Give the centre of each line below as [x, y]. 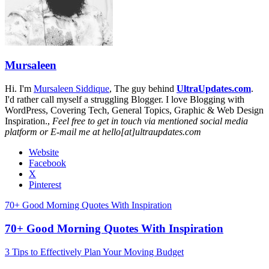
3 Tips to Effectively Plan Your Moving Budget [94, 252]
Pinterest [45, 185]
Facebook [47, 163]
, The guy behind [143, 89]
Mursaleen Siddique [71, 89]
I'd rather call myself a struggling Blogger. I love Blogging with [125, 100]
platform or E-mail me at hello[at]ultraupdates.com [103, 132]
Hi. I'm [19, 89]
